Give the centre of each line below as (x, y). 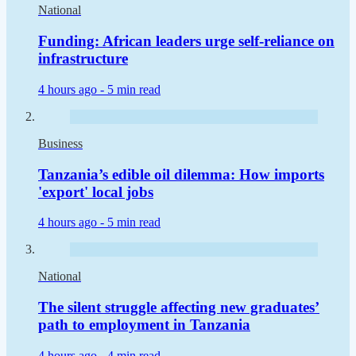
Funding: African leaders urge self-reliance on (186, 41)
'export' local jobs (96, 192)
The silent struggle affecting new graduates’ (179, 307)
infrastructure (83, 59)
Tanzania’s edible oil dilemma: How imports (181, 174)
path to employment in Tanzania (144, 324)
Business (60, 143)
